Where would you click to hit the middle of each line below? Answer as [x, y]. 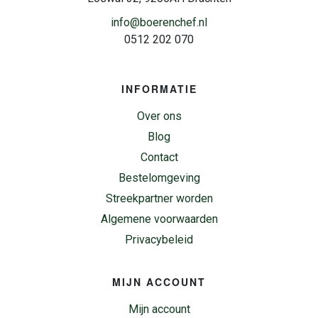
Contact [159, 158]
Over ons [159, 116]
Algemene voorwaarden [159, 219]
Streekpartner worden [159, 199]
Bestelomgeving [159, 178]
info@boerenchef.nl [159, 23]
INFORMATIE [159, 89]
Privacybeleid [159, 240]
